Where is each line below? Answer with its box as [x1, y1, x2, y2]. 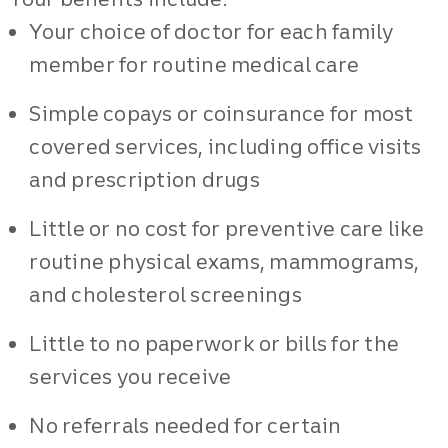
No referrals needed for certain [29, 413, 342, 438]
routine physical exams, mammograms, [29, 249, 420, 274]
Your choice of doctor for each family [29, 19, 394, 44]
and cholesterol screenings [29, 282, 302, 307]
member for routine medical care [29, 52, 360, 77]
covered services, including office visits [29, 134, 422, 159]
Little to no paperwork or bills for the [29, 331, 400, 356]
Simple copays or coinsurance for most [29, 101, 414, 126]
